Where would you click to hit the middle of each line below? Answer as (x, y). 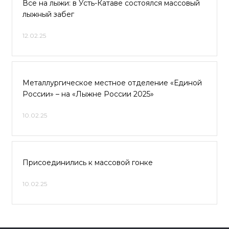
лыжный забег (48, 14)
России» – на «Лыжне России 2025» (88, 94)
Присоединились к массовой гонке (88, 163)
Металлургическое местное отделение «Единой (112, 83)
